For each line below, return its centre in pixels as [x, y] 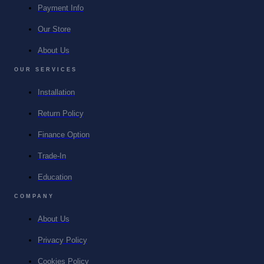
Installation [56, 92]
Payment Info [61, 8]
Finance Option [64, 135]
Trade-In [52, 156]
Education [55, 177]
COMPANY [34, 196]
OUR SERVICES [46, 69]
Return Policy [61, 113]
